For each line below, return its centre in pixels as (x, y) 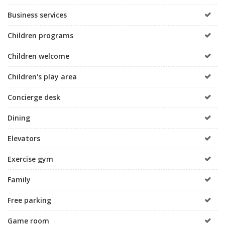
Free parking (29, 200)
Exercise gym (30, 159)
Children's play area (42, 76)
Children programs (40, 35)
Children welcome (38, 56)
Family (19, 179)
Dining (19, 118)
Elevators (24, 138)
